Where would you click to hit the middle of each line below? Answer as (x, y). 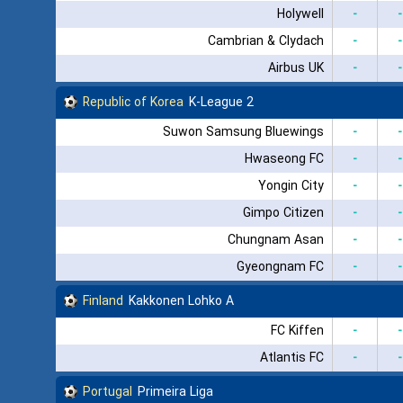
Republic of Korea (133, 102)
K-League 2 (221, 102)
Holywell (300, 14)
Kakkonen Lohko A (181, 301)
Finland (103, 301)
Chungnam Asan (275, 240)
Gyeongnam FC (280, 267)
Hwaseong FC (284, 159)
